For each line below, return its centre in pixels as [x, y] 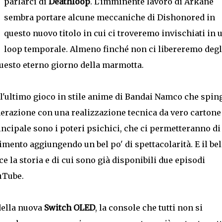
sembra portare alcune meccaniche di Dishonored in [109, 17]
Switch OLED [69, 208]
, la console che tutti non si [149, 208]
